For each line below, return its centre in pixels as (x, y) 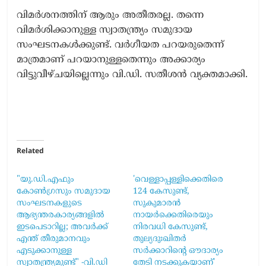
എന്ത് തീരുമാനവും (54, 239)
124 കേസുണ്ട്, (161, 191)
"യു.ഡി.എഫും (46, 179)
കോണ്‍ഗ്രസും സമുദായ (64, 191)
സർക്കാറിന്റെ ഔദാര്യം (178, 251)
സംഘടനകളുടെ (50, 203)
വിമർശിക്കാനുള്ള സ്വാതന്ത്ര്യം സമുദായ (105, 30)
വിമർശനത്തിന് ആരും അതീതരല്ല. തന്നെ (110, 15)
